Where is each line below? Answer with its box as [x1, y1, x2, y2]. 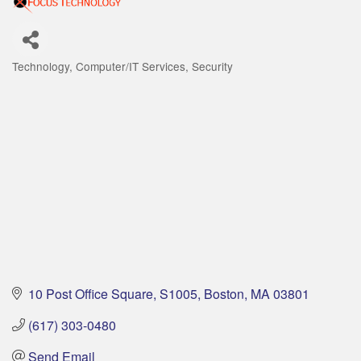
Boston [204, 284, 244, 303]
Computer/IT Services [76, 58, 185, 75]
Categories [11, 71, 72, 85]
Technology [12, 58, 69, 75]
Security [192, 58, 233, 75]
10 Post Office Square [28, 284, 153, 303]
